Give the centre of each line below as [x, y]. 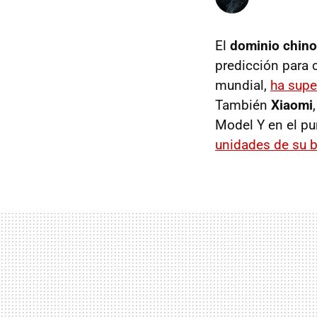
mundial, [243, 85]
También [243, 105]
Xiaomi [292, 105]
